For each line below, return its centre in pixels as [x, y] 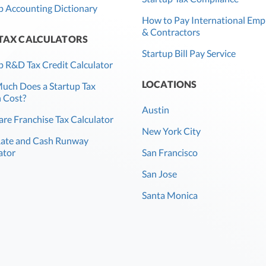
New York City [171, 131]
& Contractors [171, 32]
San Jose [159, 174]
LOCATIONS [170, 84]
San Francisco [170, 153]
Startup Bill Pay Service [189, 53]
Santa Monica [170, 195]
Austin [156, 110]
